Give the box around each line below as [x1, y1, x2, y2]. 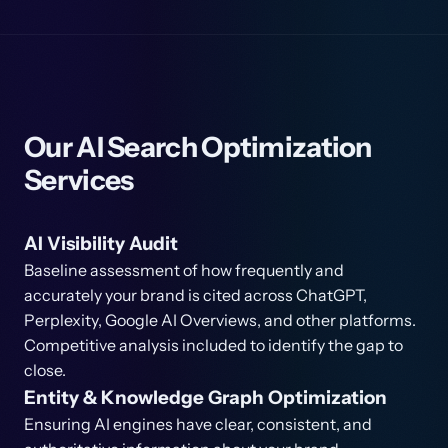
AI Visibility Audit [24, 232, 178, 255]
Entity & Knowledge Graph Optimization [24, 386, 387, 409]
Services [24, 163, 134, 197]
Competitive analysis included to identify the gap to [24, 335, 403, 355]
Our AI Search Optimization [24, 130, 372, 164]
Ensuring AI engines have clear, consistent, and [24, 414, 372, 434]
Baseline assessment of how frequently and [24, 260, 344, 280]
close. [24, 360, 66, 380]
